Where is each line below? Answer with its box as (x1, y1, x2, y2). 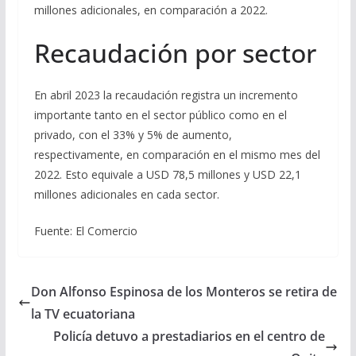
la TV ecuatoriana (30, 305, 135, 323)
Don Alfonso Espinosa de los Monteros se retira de (30, 283, 337, 301)
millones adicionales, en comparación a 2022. (33, 2, 268, 18)
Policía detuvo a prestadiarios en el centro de (53, 327, 326, 346)
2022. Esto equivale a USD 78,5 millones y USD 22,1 (33, 167, 301, 183)
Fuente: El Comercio (33, 223, 137, 239)
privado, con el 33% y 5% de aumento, (33, 127, 232, 143)
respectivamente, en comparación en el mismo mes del (33, 147, 320, 163)
